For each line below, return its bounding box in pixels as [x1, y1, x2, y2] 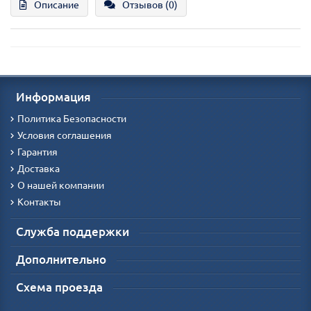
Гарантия [17, 146, 58, 158]
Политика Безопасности [17, 113, 126, 124]
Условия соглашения [17, 130, 112, 141]
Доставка [17, 163, 60, 174]
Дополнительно [16, 253, 106, 266]
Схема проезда [16, 280, 103, 294]
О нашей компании [17, 180, 104, 191]
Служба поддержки [16, 225, 129, 238]
